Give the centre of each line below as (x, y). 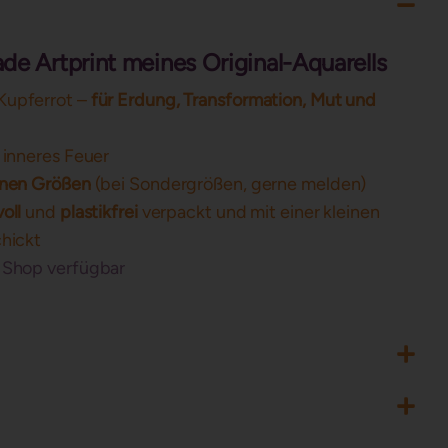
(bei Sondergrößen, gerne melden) (228, 184)
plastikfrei (98, 212)
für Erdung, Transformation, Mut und (233, 100)
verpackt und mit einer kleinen (258, 212)
